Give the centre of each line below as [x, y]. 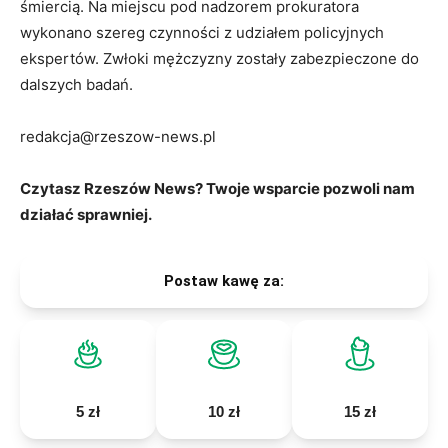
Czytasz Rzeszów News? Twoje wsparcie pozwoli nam [217, 188]
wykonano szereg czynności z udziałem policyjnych [202, 32]
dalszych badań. [76, 84]
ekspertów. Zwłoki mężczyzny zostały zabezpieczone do [219, 58]
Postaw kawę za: [224, 280]
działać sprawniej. [86, 214]
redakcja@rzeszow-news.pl [118, 136]
